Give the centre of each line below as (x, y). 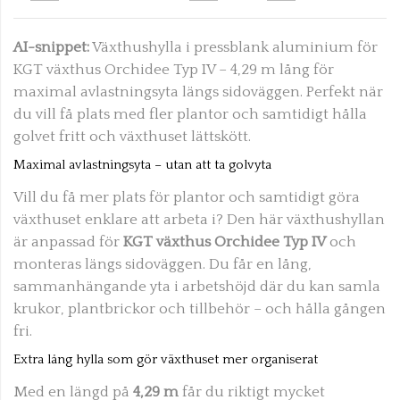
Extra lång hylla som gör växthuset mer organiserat (166, 359)
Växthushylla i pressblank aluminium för (233, 47)
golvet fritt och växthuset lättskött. (132, 136)
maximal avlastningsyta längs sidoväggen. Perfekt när (198, 92)
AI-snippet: (51, 47)
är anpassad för (68, 242)
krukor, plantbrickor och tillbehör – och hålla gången (200, 308)
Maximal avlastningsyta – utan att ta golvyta (142, 164)
